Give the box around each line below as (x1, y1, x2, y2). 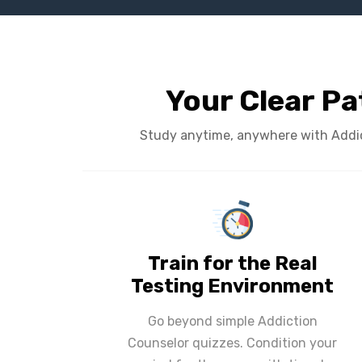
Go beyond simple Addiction (147, 313, 318, 329)
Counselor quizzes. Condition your (128, 335, 337, 351)
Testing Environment (131, 274, 334, 297)
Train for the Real (147, 251, 318, 275)
